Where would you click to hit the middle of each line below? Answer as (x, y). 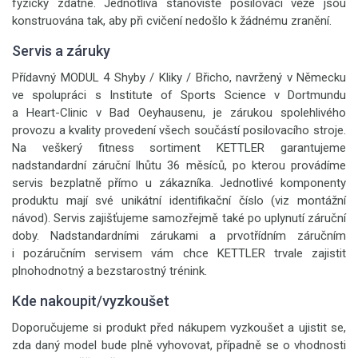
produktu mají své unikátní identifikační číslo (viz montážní (179, 201)
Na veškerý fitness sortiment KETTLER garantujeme (179, 148)
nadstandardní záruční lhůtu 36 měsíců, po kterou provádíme (179, 165)
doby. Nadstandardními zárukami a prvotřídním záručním (179, 236)
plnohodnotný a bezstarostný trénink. (109, 271)
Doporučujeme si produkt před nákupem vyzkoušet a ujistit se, (179, 328)
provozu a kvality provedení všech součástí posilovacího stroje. (179, 130)
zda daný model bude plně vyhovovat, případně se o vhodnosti (179, 345)
